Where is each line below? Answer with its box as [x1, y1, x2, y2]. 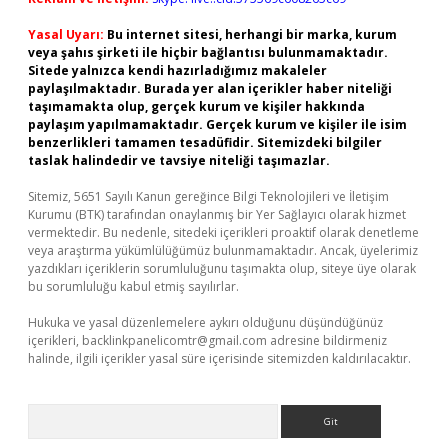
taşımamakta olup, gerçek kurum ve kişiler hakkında [28, 98, 365, 115]
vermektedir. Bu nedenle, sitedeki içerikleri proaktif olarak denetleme [28, 224, 419, 241]
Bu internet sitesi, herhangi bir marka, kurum [107, 26, 397, 43]
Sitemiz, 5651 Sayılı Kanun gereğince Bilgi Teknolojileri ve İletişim [28, 188, 389, 205]
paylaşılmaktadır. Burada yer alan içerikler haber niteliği [28, 80, 392, 97]
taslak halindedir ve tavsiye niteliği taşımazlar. [28, 152, 330, 169]
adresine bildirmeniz [267, 332, 387, 349]
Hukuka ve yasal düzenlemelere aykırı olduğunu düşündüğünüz [28, 314, 383, 331]
